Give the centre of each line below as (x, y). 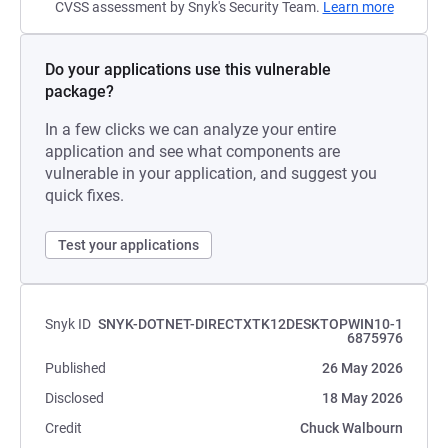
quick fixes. (84, 195)
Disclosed (74, 398)
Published (75, 368)
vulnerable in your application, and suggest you (211, 173)
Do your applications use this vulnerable (188, 69)
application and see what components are (192, 151)
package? (79, 91)
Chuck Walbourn (351, 428)
